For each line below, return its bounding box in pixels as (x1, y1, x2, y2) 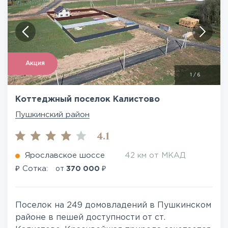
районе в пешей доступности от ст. (15, 214, 165, 221)
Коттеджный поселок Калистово (15, 96, 160, 103)
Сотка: (20, 165, 50, 172)
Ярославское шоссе (25, 152, 105, 159)
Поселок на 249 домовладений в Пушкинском (15, 202, 211, 209)
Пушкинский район (15, 111, 90, 118)
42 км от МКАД (125, 152, 186, 159)
